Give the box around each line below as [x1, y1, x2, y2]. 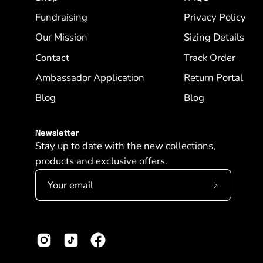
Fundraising [35, 11, 87, 25]
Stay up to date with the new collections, [35, 139, 215, 153]
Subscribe [214, 185, 258, 199]
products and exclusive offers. [35, 154, 167, 168]
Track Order [183, 51, 235, 65]
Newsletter [35, 130, 79, 138]
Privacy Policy [183, 11, 246, 25]
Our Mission [35, 31, 87, 45]
